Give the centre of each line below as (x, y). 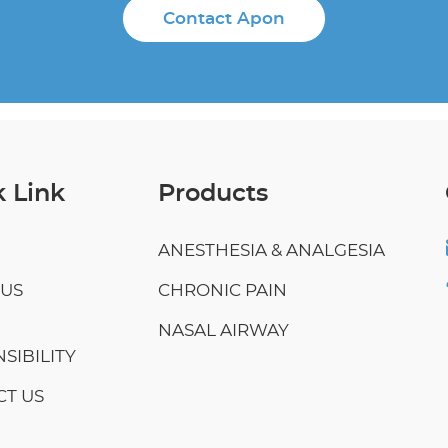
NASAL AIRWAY (224, 330)
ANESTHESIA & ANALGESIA (272, 250)
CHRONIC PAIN (223, 290)
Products (213, 193)
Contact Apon (224, 18)
